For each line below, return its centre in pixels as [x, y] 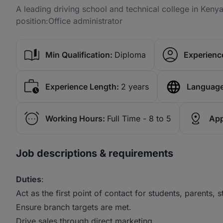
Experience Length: [82, 87]
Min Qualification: [79, 55]
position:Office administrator [69, 21]
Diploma [130, 55]
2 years [135, 87]
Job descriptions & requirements [95, 153]
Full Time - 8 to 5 [139, 118]
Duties [29, 179]
